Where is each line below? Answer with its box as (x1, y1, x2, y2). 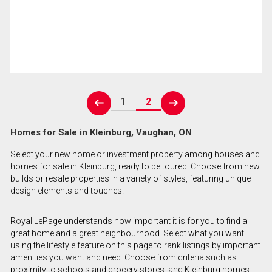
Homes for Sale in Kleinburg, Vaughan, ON (10, 127, 192, 138)
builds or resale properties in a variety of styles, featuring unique (10, 174, 251, 184)
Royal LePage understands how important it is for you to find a (10, 216, 247, 226)
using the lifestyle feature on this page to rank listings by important (10, 240, 260, 251)
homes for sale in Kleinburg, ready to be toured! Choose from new (10, 161, 260, 172)
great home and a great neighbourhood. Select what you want (10, 228, 244, 239)
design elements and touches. (10, 186, 124, 196)
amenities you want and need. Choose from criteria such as (10, 253, 237, 263)
